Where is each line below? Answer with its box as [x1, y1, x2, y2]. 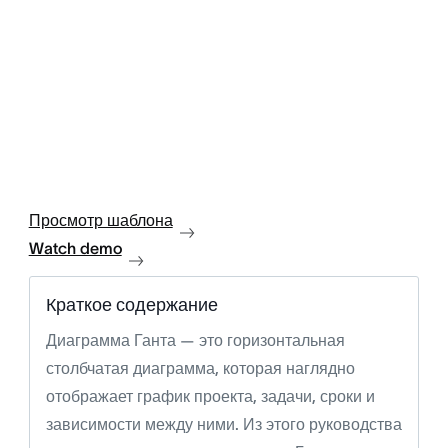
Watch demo [28, 239, 122, 258]
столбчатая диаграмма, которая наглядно [45, 359, 355, 378]
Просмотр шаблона [28, 211, 173, 230]
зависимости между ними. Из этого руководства [45, 415, 402, 434]
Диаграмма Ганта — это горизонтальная [45, 331, 345, 350]
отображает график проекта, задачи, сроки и [45, 387, 375, 406]
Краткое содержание [45, 295, 218, 316]
